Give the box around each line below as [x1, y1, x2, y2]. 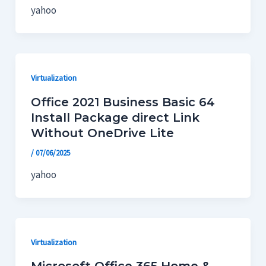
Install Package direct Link [30, 110, 199, 125]
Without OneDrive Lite [30, 125, 174, 140]
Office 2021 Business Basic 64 [30, 94, 215, 109]
